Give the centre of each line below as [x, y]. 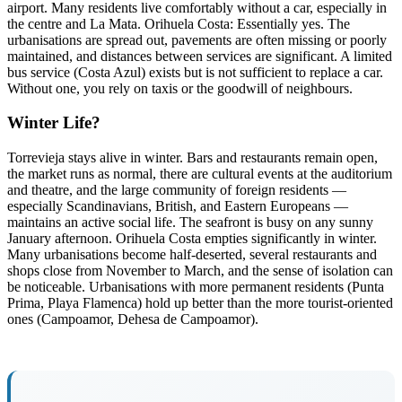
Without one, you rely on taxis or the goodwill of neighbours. [180, 88]
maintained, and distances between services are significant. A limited [200, 56]
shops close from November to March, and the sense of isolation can [200, 271]
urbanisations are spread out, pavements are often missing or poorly [197, 39]
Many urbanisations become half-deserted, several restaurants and [192, 254]
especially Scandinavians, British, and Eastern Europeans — [178, 206]
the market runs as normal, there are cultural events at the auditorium [200, 174]
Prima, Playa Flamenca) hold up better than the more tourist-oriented [200, 303]
